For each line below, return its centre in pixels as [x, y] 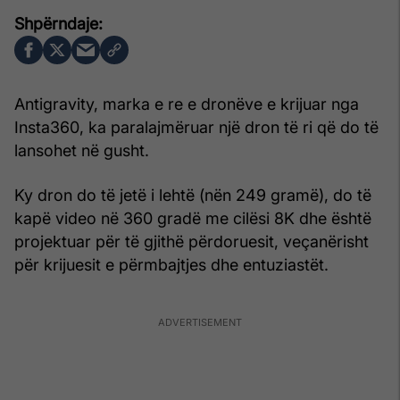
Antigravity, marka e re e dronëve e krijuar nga [187, 104]
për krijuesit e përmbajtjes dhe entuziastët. [171, 264]
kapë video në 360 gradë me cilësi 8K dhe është [193, 218]
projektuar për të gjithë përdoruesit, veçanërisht [192, 241]
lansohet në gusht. [82, 150]
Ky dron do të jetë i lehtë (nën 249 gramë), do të [193, 195]
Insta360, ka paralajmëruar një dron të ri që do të [196, 127]
